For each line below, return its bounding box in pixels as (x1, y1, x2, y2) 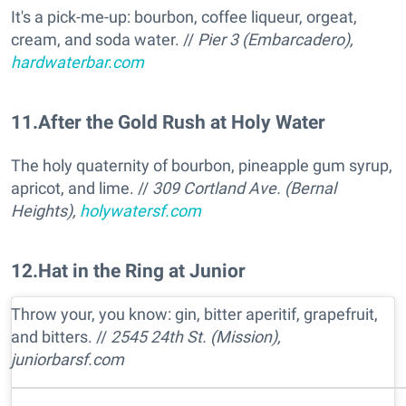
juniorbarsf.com (11, 349, 124, 369)
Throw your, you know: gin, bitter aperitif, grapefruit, (11, 304, 378, 324)
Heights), (11, 200, 80, 220)
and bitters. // (11, 326, 111, 346)
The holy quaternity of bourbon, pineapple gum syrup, (11, 155, 392, 175)
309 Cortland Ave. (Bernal (152, 178, 336, 198)
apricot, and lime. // (11, 178, 152, 198)
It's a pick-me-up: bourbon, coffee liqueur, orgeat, (11, 6, 357, 26)
